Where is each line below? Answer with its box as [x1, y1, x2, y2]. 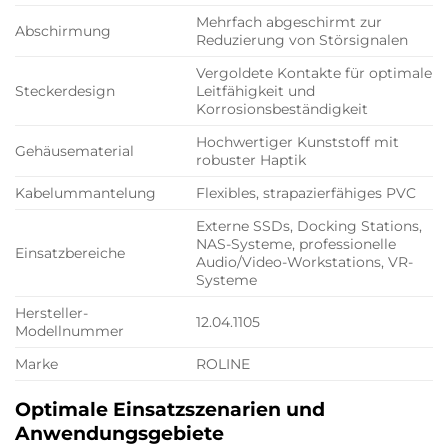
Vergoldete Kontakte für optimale [196, 64, 433, 83]
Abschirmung [15, 22, 111, 41]
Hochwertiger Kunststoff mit [196, 133, 400, 152]
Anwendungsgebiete [15, 421, 224, 446]
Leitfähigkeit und [196, 82, 316, 101]
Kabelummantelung [15, 184, 156, 203]
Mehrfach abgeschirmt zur [196, 13, 383, 32]
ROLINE [196, 355, 251, 374]
